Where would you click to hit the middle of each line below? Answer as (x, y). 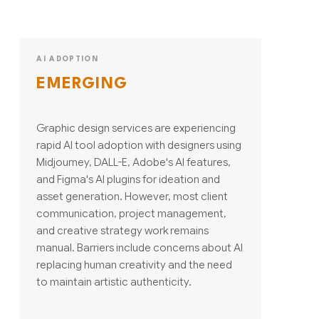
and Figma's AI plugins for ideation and (129, 179)
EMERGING (82, 84)
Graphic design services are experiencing (136, 127)
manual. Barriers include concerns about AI (140, 247)
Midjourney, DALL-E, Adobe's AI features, (134, 162)
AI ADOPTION (68, 59)
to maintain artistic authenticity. (114, 281)
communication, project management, (132, 213)
